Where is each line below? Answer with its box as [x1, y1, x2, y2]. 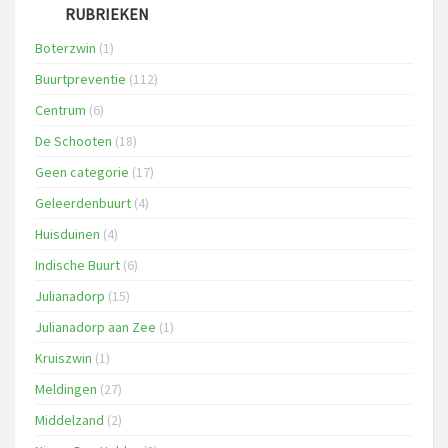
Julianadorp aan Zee [35, 318, 156, 336]
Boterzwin [35, 39, 96, 57]
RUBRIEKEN [65, 4, 149, 24]
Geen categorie [35, 163, 129, 181]
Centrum [35, 101, 86, 119]
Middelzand [35, 411, 104, 429]
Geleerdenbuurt [35, 194, 131, 212]
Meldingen [35, 380, 97, 398]
